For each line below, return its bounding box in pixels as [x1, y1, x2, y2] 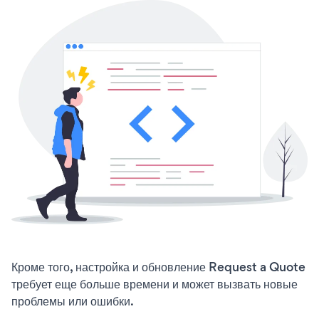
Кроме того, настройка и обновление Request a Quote [11, 258, 305, 276]
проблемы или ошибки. [11, 293, 134, 310]
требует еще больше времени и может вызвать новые [11, 276, 298, 293]
